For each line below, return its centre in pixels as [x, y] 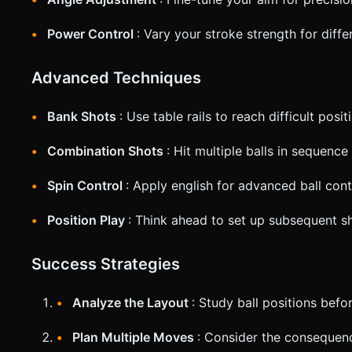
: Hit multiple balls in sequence [257, 150]
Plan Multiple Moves [135, 337]
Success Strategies [106, 264]
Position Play [88, 220]
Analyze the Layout [132, 302]
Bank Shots [83, 116]
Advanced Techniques [116, 77]
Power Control [92, 33]
